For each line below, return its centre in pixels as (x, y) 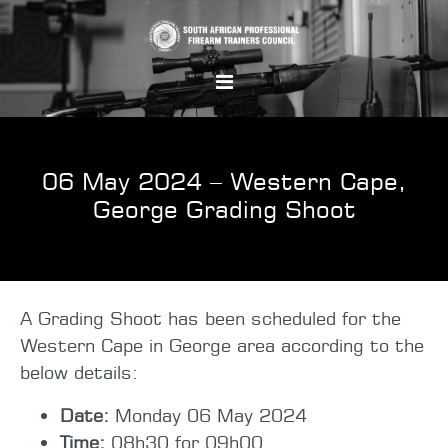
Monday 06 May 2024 (208, 414)
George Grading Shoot (224, 208)
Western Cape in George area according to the (222, 344)
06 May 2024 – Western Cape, (224, 180)
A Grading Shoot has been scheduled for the (210, 317)
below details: (79, 371)
